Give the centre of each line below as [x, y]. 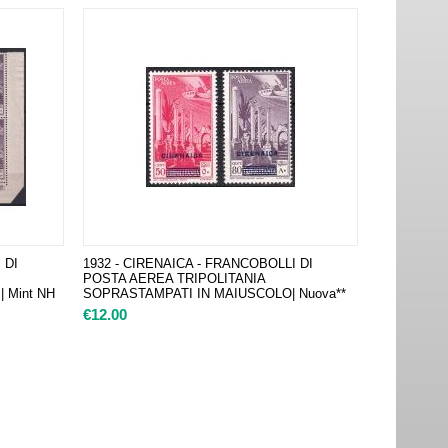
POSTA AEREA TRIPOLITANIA [173, 278]
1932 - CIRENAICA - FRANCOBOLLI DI [197, 263]
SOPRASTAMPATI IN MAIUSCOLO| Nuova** [214, 293]
